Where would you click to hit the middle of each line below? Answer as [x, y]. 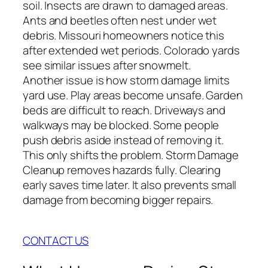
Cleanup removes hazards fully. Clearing [122, 170]
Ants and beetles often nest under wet [120, 20]
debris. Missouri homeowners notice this [124, 35]
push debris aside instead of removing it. [123, 140]
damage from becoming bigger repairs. [118, 200]
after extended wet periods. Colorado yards [131, 50]
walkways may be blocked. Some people [121, 125]
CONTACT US [56, 241]
